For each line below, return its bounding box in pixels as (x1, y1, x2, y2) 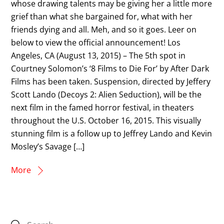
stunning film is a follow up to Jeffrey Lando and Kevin (11, 127, 212, 139)
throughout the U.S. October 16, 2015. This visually (11, 114, 201, 126)
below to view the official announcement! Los (11, 36, 181, 48)
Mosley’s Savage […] (11, 140, 85, 152)
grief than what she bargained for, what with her (11, 10, 193, 22)
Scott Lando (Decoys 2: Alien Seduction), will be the (11, 88, 202, 100)
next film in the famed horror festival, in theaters (11, 101, 194, 113)
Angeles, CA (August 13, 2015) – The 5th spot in (11, 49, 186, 61)
